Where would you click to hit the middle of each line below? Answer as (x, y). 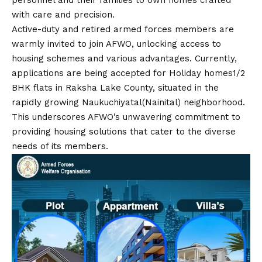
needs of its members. (60, 146)
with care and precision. (63, 15)
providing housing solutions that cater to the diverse (124, 132)
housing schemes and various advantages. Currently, (124, 59)
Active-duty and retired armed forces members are (123, 30)
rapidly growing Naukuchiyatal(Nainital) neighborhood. (128, 103)
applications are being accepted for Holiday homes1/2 (128, 73)
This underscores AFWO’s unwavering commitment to (126, 117)
